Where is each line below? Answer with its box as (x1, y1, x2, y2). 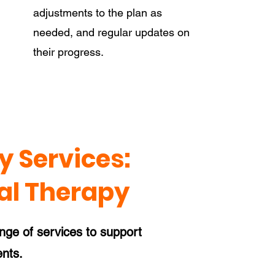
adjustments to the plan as (33, 6, 162, 19)
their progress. (33, 45, 104, 58)
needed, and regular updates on (33, 26, 190, 39)
